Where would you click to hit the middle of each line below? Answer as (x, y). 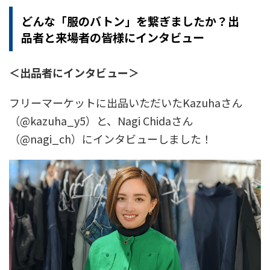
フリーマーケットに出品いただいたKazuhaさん (126, 102)
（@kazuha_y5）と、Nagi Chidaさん (101, 120)
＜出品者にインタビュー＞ (74, 72)
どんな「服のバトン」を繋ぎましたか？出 (130, 20)
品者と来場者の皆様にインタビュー (113, 37)
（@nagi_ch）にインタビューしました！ (111, 138)
